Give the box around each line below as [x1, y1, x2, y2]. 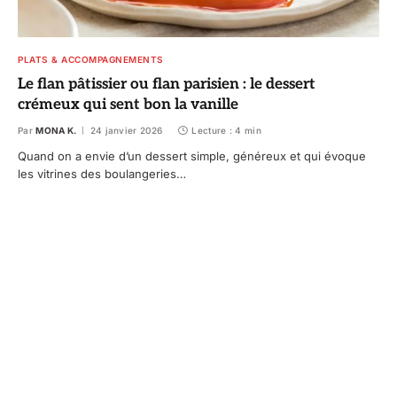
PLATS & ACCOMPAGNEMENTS [18, 54, 164, 66]
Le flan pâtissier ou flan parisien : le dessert [18, 75, 315, 94]
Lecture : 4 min [191, 125, 261, 136]
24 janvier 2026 [90, 125, 163, 136]
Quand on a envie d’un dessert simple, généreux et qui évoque [18, 149, 366, 164]
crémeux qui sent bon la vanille [18, 96, 238, 114]
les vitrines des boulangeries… [18, 167, 186, 182]
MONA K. [35, 125, 77, 136]
